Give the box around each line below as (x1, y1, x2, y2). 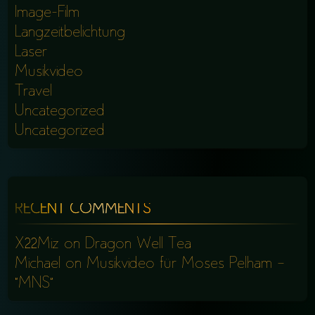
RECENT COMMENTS (15, 202, 152, 217)
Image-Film (15, 6, 80, 20)
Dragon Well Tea (85, 237, 192, 252)
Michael (15, 257, 61, 271)
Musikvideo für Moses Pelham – (86, 257, 285, 271)
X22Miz (15, 237, 60, 252)
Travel (15, 84, 53, 99)
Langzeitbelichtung (15, 25, 126, 40)
